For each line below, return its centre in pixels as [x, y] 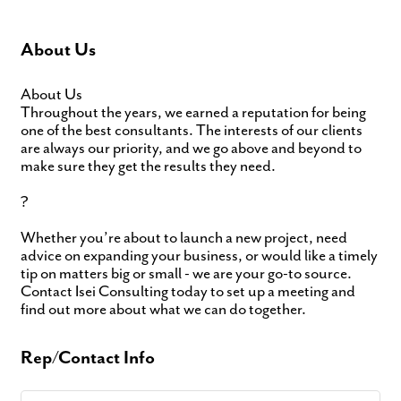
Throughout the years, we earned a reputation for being [193, 112]
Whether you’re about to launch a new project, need [184, 238]
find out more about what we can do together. [163, 309]
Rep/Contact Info [88, 358]
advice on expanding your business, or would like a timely [199, 256]
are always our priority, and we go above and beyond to [191, 148]
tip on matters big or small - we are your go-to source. [186, 273]
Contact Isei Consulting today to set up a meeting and [188, 291]
